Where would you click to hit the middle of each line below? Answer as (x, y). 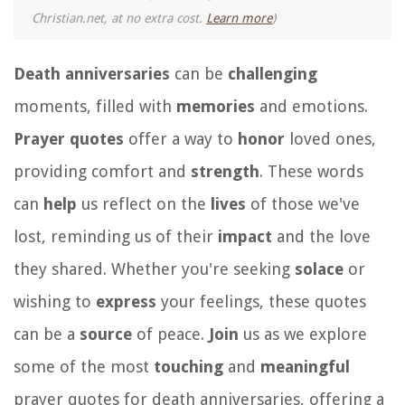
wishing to (55, 301)
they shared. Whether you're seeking (154, 268)
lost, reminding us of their (116, 236)
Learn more (239, 18)
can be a (47, 334)
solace (319, 268)
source (106, 334)
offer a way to (181, 138)
